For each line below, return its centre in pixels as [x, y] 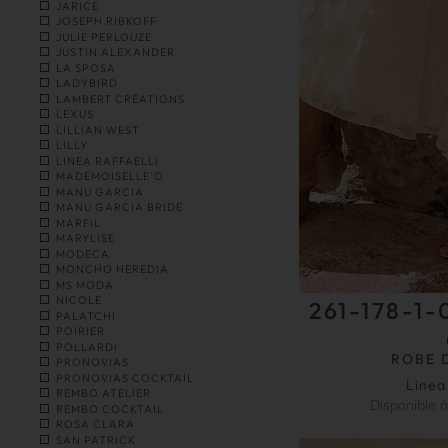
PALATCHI [86, 315]
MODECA [83, 253]
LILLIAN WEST [98, 129]
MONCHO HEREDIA [112, 269]
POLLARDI [87, 346]
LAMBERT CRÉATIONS [120, 98]
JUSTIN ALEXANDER [115, 52]
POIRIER [80, 331]
